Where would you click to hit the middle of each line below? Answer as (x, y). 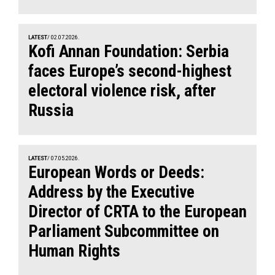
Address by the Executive (111, 192)
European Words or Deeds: (116, 172)
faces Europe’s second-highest (130, 71)
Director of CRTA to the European (137, 211)
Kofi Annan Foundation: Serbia (129, 51)
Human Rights (74, 251)
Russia (51, 110)
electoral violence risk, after (122, 91)
